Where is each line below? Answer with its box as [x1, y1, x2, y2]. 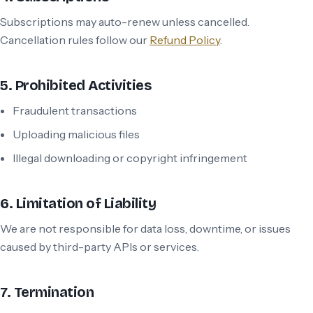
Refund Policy [150, 33, 220, 47]
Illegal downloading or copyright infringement [13, 151, 248, 165]
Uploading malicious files [13, 127, 140, 141]
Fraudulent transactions [13, 103, 138, 117]
